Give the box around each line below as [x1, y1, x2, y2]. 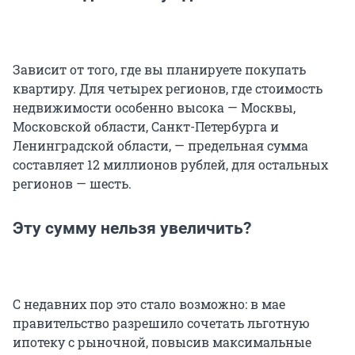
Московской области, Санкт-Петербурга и [13, 117, 279, 135]
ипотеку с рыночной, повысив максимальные [13, 333, 311, 350]
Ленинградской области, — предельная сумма [13, 136, 308, 154]
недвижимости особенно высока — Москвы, [13, 98, 296, 116]
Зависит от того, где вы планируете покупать [13, 60, 306, 78]
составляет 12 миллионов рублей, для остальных [13, 155, 328, 173]
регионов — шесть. [13, 174, 132, 192]
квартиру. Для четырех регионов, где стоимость [13, 79, 323, 97]
